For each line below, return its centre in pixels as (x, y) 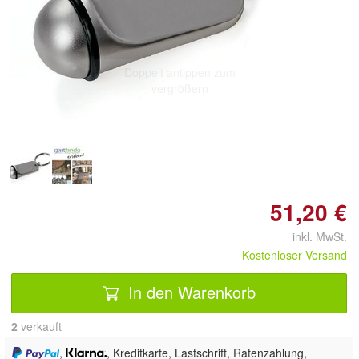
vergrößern (179, 88)
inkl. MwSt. (313, 236)
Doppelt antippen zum (179, 72)
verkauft (40, 326)
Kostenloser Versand (294, 254)
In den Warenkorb (190, 292)
